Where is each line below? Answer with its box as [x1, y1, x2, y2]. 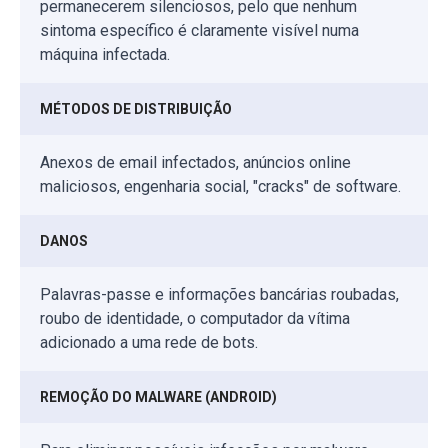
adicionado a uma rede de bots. [40, 332, 258, 352]
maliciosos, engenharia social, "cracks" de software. [40, 176, 401, 196]
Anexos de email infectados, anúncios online [40, 152, 351, 172]
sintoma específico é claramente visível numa [40, 20, 359, 40]
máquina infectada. [40, 44, 170, 64]
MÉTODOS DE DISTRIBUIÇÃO [40, 100, 232, 117]
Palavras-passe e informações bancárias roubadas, [40, 284, 399, 304]
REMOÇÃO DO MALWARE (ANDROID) [40, 388, 277, 405]
